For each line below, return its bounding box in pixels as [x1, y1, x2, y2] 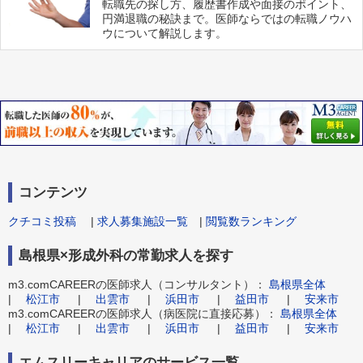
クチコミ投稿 [8, 214, 76, 228]
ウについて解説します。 [102, 27, 228, 41]
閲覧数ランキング [206, 214, 297, 228]
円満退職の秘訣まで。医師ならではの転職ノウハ [102, 12, 352, 26]
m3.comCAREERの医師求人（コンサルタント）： [8, 277, 269, 291]
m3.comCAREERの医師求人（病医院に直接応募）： [8, 306, 280, 320]
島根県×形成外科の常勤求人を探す [19, 247, 233, 263]
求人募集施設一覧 [97, 214, 188, 228]
